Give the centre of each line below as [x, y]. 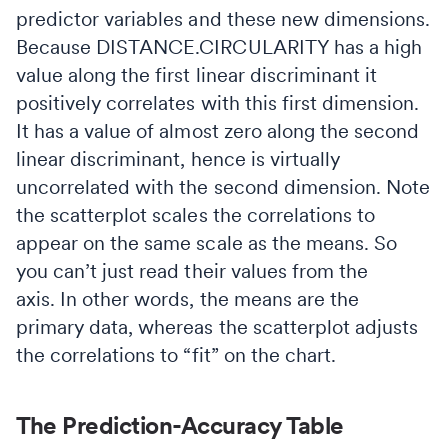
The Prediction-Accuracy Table [180, 425]
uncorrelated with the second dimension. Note [223, 186]
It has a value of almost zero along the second [218, 130]
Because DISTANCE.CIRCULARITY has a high [219, 46]
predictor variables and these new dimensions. [223, 18]
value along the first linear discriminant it [197, 74]
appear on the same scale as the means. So [206, 242]
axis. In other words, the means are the [187, 298]
